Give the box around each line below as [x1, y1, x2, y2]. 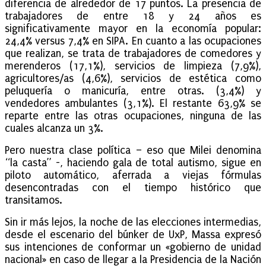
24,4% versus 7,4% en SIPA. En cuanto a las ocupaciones [5, 35, 261, 48]
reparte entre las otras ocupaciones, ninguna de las [5, 110, 261, 123]
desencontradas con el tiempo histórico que [5, 182, 261, 195]
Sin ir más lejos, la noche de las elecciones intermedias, [5, 216, 261, 229]
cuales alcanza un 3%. [5, 122, 103, 135]
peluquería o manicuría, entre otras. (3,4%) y [5, 85, 261, 98]
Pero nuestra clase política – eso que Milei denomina [5, 144, 261, 157]
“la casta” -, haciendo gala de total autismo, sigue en [5, 157, 261, 170]
